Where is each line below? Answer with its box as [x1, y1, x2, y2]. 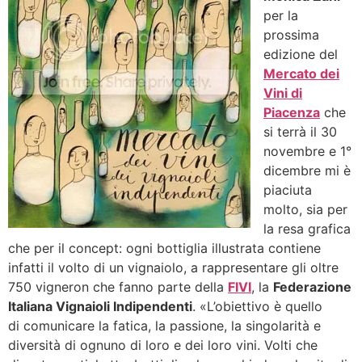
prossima [263, 27, 319, 43]
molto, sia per [263, 201, 347, 217]
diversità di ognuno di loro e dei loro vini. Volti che [8, 337, 318, 353]
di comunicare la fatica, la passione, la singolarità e [8, 318, 321, 334]
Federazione [273, 279, 351, 295]
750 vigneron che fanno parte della [8, 279, 228, 295]
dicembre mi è [263, 162, 351, 179]
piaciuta [263, 182, 312, 198]
